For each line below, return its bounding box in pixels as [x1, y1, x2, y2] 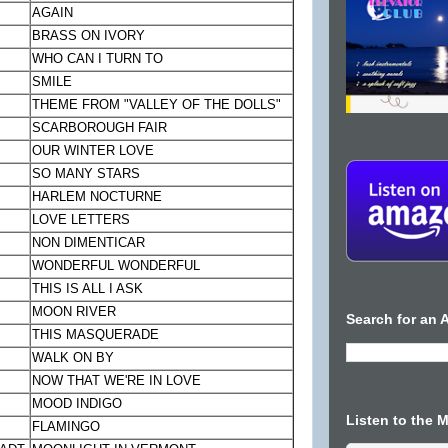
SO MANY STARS [32, 166, 141, 182]
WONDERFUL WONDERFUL [32, 258, 201, 274]
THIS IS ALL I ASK [32, 281, 144, 297]
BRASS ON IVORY [32, 28, 146, 44]
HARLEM [32, 189, 87, 205]
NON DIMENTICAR [32, 235, 146, 251]
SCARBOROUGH [32, 120, 135, 136]
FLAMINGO [32, 419, 101, 435]
